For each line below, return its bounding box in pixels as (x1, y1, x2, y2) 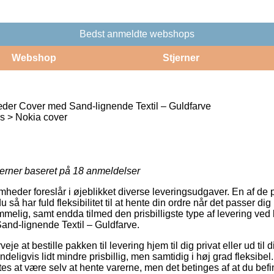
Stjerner (162, 52, 199, 63)
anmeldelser (84, 165, 140, 176)
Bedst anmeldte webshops (80, 28, 194, 39)
